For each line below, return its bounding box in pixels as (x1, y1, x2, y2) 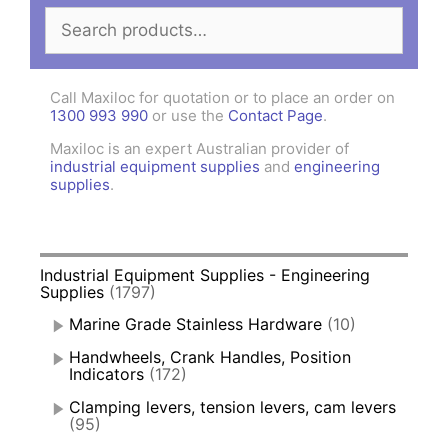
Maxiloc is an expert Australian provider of (50, 139, 349, 159)
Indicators (69, 364, 144, 385)
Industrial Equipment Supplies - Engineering (40, 265, 370, 286)
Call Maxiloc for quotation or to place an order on (50, 88, 395, 108)
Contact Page (228, 106, 323, 126)
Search (44, 8, 100, 29)
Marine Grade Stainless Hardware (69, 314, 322, 335)
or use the (148, 106, 228, 126)
